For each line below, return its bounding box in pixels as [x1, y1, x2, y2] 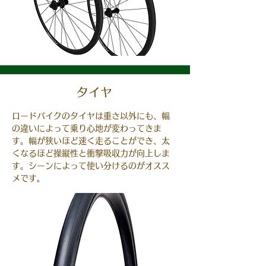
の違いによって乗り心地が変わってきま [12, 124, 161, 132]
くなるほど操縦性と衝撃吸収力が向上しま [12, 149, 170, 157]
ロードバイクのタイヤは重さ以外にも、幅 [12, 112, 170, 120]
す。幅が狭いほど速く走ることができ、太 [12, 137, 170, 145]
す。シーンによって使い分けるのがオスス [12, 161, 170, 170]
